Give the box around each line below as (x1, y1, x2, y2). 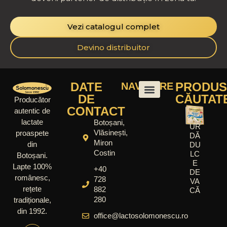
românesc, (14, 173, 50, 182)
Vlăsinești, (93, 128, 128, 137)
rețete (23, 184, 42, 193)
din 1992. (17, 206, 47, 215)
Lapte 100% (13, 162, 52, 171)
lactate (21, 117, 43, 126)
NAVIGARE (121, 81, 173, 92)
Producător (14, 95, 51, 104)
